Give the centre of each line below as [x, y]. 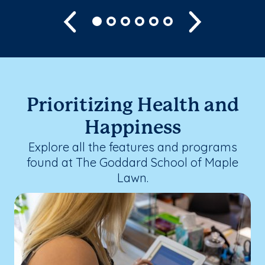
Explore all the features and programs [132, 147]
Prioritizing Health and [132, 106]
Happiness [132, 128]
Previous [98, 20]
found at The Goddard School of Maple [132, 162]
